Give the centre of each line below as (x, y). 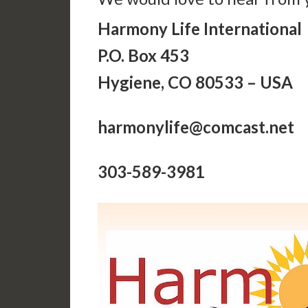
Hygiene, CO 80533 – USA (195, 82)
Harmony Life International (200, 29)
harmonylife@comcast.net (196, 127)
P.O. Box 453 (143, 55)
